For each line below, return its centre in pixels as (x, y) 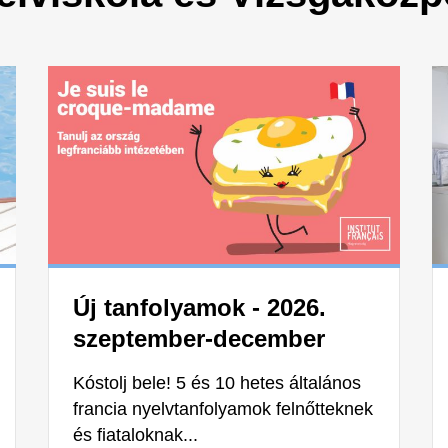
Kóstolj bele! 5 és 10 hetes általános (217, 383)
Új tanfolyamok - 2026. (199, 308)
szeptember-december (199, 339)
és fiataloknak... (135, 435)
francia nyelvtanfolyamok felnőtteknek (223, 409)
